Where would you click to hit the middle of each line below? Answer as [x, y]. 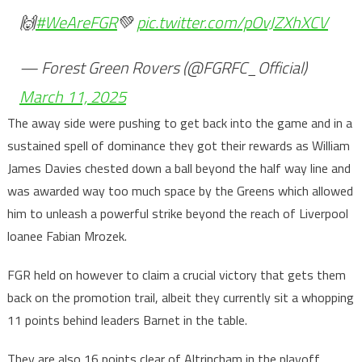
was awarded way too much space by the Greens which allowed [180, 191]
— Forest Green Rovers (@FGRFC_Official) [163, 67]
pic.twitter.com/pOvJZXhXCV [232, 22]
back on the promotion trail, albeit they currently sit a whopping [180, 297]
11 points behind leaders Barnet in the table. [127, 320]
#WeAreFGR [76, 22]
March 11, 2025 [72, 97]
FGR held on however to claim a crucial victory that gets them [176, 275]
